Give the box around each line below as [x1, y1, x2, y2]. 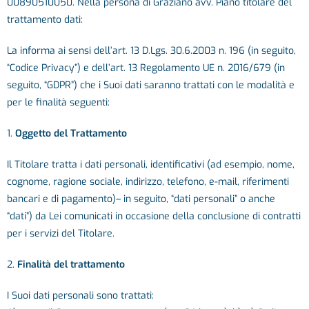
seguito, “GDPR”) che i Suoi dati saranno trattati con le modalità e [7, 79, 295, 92]
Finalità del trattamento [14, 258, 125, 271]
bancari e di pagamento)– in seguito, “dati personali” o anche [7, 192, 275, 206]
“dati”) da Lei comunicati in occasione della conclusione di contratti [7, 210, 301, 223]
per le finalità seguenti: [7, 96, 110, 109]
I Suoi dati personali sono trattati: [7, 289, 154, 302]
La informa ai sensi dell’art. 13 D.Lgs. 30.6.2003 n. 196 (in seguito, [7, 44, 296, 57]
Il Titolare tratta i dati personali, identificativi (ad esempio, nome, [7, 158, 295, 171]
